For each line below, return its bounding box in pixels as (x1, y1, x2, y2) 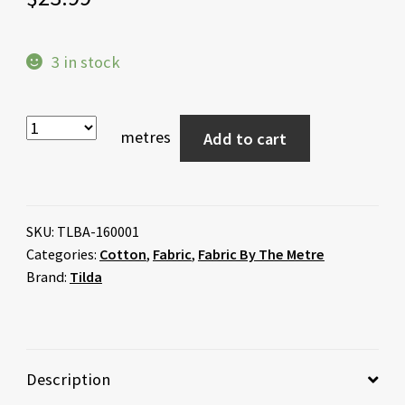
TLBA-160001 (56, 222, 139, 241)
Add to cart (203, 127, 287, 149)
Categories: (25, 245, 99, 264)
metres (119, 127, 171, 148)
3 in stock (51, 51, 120, 72)
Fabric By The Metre (197, 245, 325, 264)
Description (25, 369, 110, 391)
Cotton (99, 245, 146, 264)
